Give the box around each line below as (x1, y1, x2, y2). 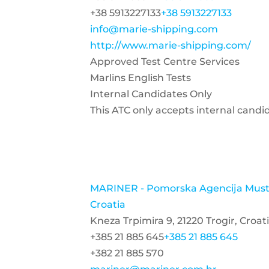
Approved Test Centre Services (90, 56, 240, 67)
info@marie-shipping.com (90, 23, 218, 35)
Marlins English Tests (90, 72, 191, 83)
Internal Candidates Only (90, 88, 212, 100)
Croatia (90, 199, 125, 210)
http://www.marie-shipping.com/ (90, 40, 251, 51)
